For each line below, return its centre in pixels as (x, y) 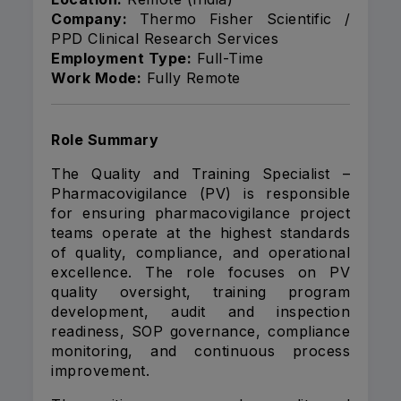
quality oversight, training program (200, 292)
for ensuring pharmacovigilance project (200, 213)
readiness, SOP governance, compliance (200, 332)
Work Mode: (96, 78)
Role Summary (105, 140)
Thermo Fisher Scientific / (239, 19)
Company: (89, 19)
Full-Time (227, 59)
